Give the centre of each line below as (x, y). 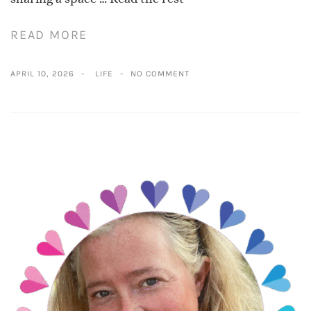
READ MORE (49, 35)
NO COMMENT (160, 74)
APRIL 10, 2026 (42, 74)
